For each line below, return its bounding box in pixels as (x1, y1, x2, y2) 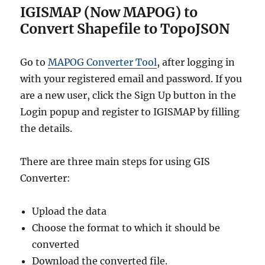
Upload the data (32, 205, 107, 218)
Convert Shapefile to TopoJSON (20, 20, 230, 38)
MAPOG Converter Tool (48, 56, 157, 69)
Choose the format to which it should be (32, 222, 221, 234)
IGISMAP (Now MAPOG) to (20, 4, 198, 21)
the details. (20, 122, 73, 135)
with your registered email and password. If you (20, 73, 243, 85)
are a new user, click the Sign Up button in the (20, 89, 237, 102)
